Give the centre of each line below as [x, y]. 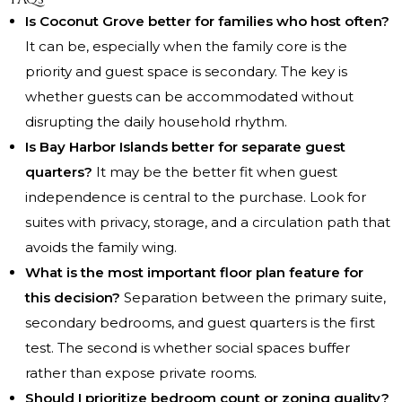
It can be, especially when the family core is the [186, 47]
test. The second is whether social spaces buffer [188, 348]
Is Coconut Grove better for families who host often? [207, 22]
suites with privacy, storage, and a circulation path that [208, 223]
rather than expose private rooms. [141, 373]
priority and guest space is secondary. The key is [186, 72]
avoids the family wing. [101, 248]
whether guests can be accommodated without [189, 97]
